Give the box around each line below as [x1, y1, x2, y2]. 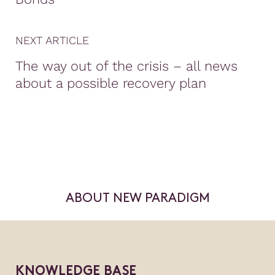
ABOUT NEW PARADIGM [65, 192, 210, 205]
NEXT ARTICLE [15, 34, 89, 47]
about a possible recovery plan [15, 76, 206, 91]
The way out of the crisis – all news [15, 58, 238, 74]
